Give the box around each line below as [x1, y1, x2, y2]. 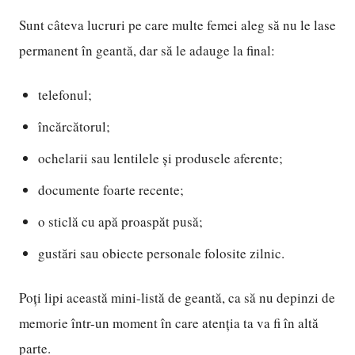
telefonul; [38, 86, 92, 104]
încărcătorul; [38, 117, 110, 136]
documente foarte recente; [38, 181, 184, 199]
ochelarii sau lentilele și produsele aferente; [38, 149, 283, 167]
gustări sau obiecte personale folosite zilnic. [38, 244, 284, 262]
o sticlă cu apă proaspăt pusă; [38, 212, 203, 231]
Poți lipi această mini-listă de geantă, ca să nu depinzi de [19, 288, 335, 307]
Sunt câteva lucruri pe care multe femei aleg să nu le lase [19, 16, 336, 34]
